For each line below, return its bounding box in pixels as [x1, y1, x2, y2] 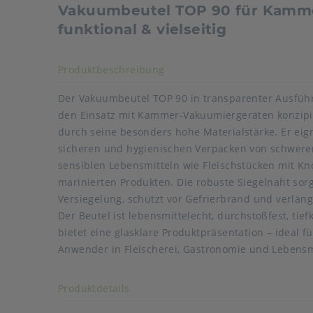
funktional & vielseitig [58, 21, 227, 38]
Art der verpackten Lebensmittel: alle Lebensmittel [58, 258, 309, 272]
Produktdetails [58, 282, 130, 296]
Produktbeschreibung [58, 63, 165, 77]
